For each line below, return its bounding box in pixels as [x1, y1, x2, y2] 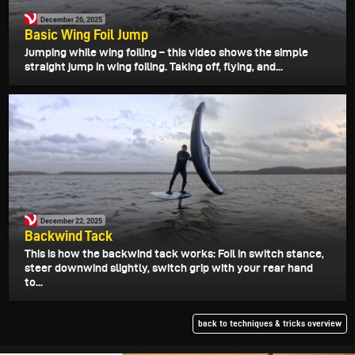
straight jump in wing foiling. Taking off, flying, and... [25, 60, 283, 74]
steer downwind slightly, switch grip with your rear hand [25, 261, 313, 275]
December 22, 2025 [40, 215, 102, 226]
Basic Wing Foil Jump [25, 27, 148, 43]
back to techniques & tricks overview [198, 319, 342, 329]
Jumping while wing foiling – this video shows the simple [25, 46, 308, 59]
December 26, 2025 [40, 13, 102, 25]
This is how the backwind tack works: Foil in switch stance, [25, 247, 324, 261]
